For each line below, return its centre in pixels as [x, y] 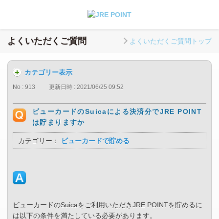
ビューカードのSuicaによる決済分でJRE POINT [117, 112]
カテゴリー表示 [48, 72]
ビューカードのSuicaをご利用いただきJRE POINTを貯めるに [108, 205]
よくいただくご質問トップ [171, 41]
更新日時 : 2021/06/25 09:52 [86, 87]
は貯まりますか [59, 122]
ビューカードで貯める [95, 141]
